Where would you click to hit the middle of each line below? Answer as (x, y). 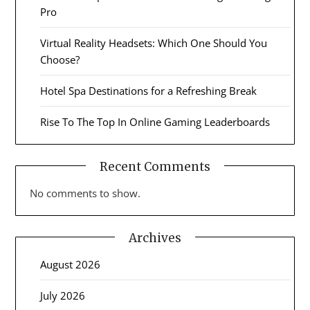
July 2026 (63, 296)
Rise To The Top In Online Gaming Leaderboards (155, 122)
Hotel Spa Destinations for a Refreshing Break (149, 91)
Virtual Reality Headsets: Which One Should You (154, 43)
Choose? (60, 60)
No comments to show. (85, 193)
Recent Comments (155, 167)
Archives (155, 238)
